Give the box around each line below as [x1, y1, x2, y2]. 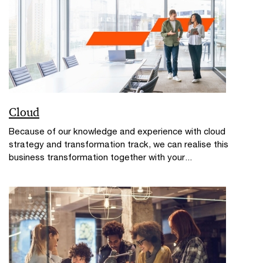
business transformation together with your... [9, 151, 192, 162]
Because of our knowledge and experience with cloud [9, 125, 225, 136]
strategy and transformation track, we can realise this [9, 138, 228, 149]
